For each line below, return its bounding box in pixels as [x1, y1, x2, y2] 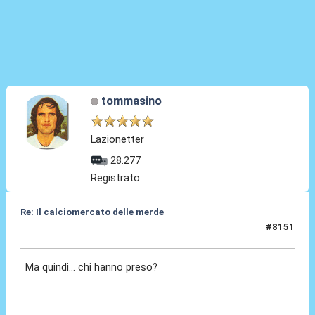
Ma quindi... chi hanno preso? [25, 261, 158, 274]
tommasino [101, 94, 162, 108]
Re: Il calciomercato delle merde [20, 206, 164, 217]
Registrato [91, 171, 141, 184]
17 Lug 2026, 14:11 [20, 227, 105, 238]
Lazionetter [91, 133, 145, 146]
